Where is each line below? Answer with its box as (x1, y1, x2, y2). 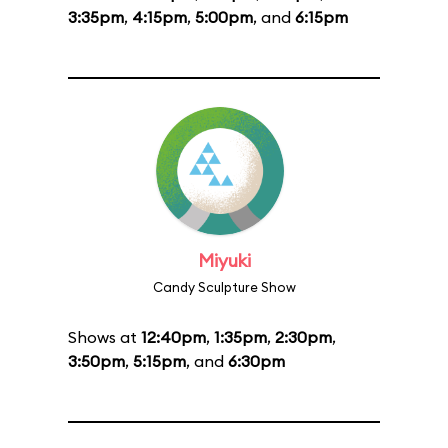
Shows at (68, 327, 141, 347)
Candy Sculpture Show (152, 279, 296, 295)
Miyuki (197, 249, 251, 272)
